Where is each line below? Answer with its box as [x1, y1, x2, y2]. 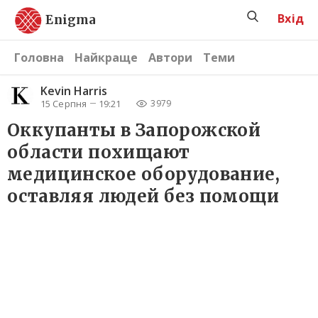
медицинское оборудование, [7, 163, 280, 186]
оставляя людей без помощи [7, 185, 279, 208]
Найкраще [75, 50, 138, 66]
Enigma [45, 11, 97, 28]
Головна [14, 50, 64, 66]
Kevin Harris [40, 82, 107, 99]
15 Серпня [40, 97, 87, 110]
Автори [148, 50, 192, 66]
